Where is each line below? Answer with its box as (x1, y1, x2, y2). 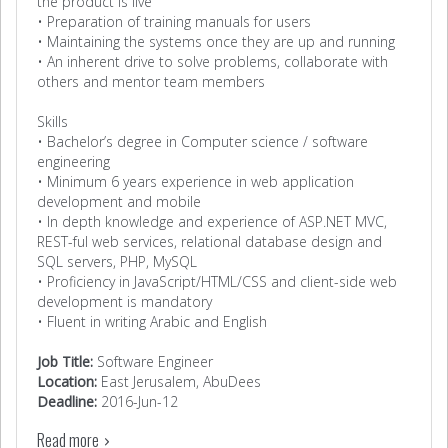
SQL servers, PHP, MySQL (37, 252, 197, 272)
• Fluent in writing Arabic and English (37, 312, 267, 332)
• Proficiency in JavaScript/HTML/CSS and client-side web (37, 272, 397, 292)
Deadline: (37, 392, 97, 412)
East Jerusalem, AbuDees (97, 372, 261, 392)
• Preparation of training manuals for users (37, 12, 311, 32)
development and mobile (37, 192, 201, 212)
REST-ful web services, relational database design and (37, 232, 382, 252)
